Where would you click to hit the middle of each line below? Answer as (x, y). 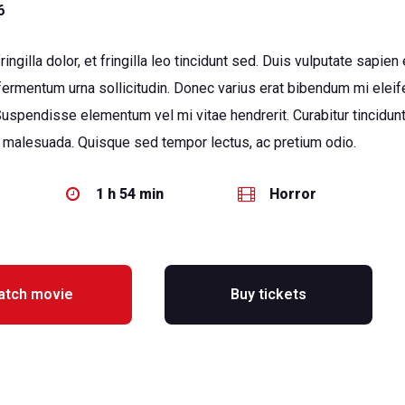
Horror (293, 194)
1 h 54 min (130, 194)
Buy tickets (269, 294)
